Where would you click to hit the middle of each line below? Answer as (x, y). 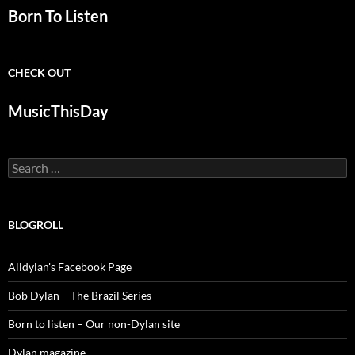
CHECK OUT (39, 73)
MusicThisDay (58, 111)
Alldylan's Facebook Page (70, 267)
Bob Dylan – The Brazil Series (80, 296)
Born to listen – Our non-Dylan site (94, 324)
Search (24, 165)
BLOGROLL (36, 225)
